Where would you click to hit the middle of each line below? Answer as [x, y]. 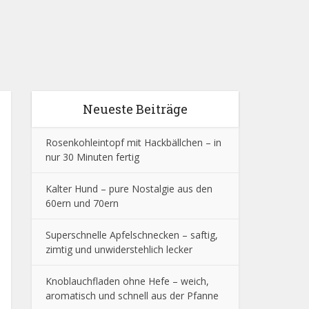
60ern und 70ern [82, 203]
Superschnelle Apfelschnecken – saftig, [132, 235]
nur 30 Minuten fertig [92, 157]
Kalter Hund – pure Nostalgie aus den [129, 189]
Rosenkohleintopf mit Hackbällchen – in [133, 142]
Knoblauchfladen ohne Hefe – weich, [127, 281]
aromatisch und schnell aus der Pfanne [132, 296]
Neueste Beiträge [135, 109]
